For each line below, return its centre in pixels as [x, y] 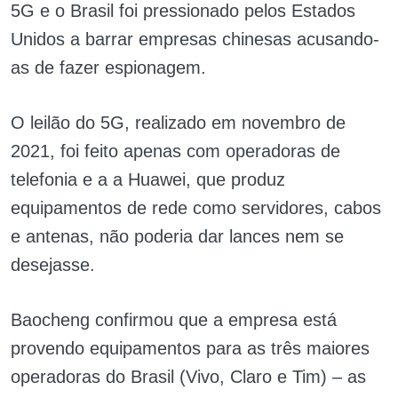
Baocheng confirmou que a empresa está [174, 320]
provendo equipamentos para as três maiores [190, 349]
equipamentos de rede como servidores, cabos [196, 208]
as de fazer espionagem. [108, 68]
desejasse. [56, 265]
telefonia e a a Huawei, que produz [148, 180]
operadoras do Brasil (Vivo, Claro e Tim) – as [188, 377]
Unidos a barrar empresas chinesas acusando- [195, 40]
